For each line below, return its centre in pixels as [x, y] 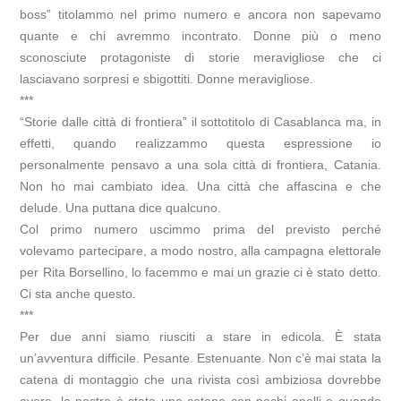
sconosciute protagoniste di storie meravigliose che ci [200, 58]
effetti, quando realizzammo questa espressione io [200, 144]
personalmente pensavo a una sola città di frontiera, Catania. [200, 165]
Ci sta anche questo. [78, 294]
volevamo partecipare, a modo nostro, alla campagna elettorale [200, 251]
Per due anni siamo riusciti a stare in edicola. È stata [200, 337]
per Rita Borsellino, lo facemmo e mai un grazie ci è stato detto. [200, 273]
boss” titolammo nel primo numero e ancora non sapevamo [200, 15]
